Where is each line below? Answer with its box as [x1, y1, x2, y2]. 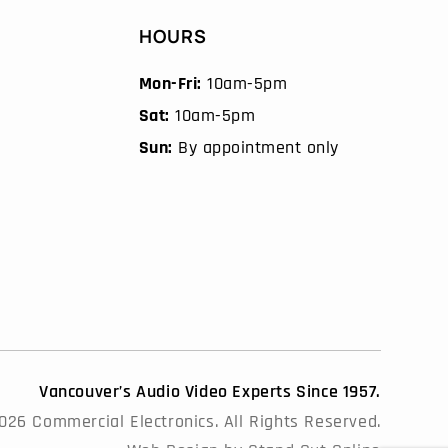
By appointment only [172, 136, 339, 160]
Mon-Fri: [138, 72, 202, 96]
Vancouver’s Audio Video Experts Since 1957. [38, 380, 381, 404]
